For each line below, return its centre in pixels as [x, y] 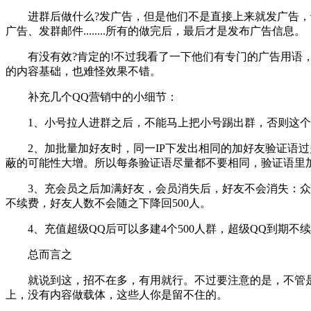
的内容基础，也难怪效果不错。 [83, 71]
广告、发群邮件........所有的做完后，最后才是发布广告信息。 [155, 31]
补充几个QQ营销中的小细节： [92, 96]
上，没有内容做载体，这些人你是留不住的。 [117, 294]
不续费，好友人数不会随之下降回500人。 [108, 203]
